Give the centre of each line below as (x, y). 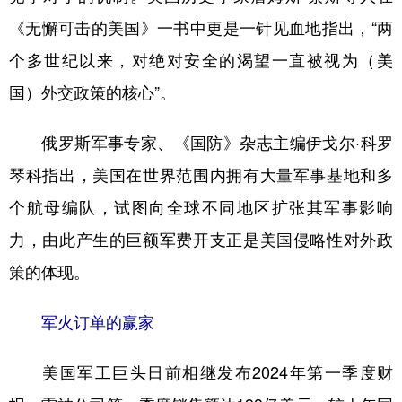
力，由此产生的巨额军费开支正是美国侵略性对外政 (201, 240)
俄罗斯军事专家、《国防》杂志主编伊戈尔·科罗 (201, 143)
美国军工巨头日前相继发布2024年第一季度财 (201, 373)
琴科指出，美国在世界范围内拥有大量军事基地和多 (201, 175)
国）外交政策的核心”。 (92, 93)
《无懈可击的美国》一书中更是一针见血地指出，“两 (201, 28)
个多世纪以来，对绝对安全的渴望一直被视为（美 (201, 61)
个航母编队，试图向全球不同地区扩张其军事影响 (201, 208)
